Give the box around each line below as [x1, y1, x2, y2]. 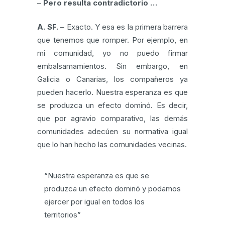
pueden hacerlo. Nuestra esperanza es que [37, 87, 188, 97]
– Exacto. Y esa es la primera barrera [58, 22, 188, 32]
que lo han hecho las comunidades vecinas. [37, 140, 187, 149]
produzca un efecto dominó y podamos [44, 184, 181, 193]
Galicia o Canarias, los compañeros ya [37, 74, 188, 84]
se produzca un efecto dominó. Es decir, [37, 100, 188, 110]
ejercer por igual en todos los [44, 197, 145, 206]
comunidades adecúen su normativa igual [37, 127, 188, 136]
